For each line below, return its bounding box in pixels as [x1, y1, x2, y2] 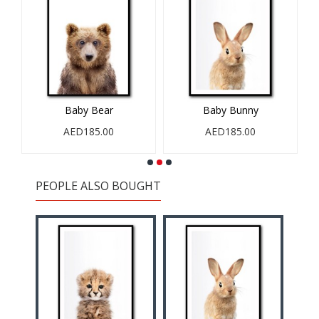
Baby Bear [64, 103, 113, 117]
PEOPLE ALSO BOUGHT [36, 178, 161, 194]
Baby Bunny [202, 103, 258, 117]
